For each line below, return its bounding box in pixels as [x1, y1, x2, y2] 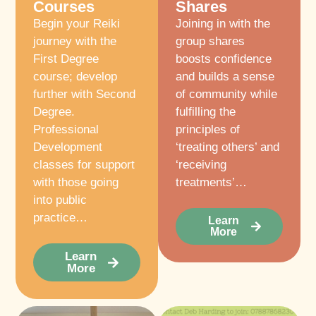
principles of [176, 122, 240, 136]
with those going [33, 175, 119, 189]
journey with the [33, 34, 117, 48]
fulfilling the [176, 104, 236, 119]
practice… [33, 210, 88, 224]
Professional [33, 122, 99, 136]
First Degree [33, 51, 99, 66]
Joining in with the [176, 16, 270, 30]
